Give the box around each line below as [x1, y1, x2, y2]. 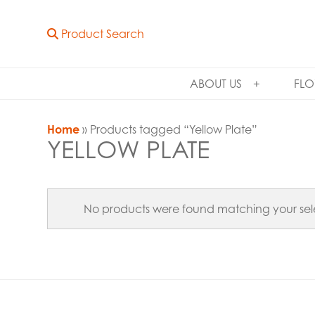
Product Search [58, 27, 145, 41]
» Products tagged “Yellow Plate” [79, 122, 258, 136]
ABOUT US [189, 77, 242, 91]
